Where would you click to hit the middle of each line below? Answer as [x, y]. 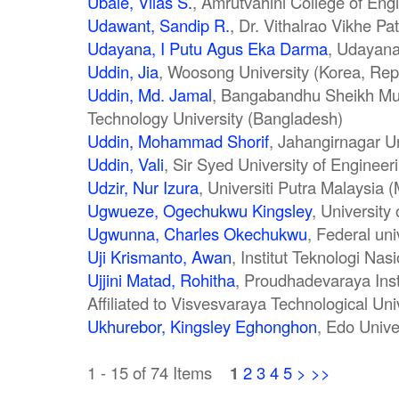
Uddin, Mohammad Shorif [178, 141]
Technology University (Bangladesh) [215, 118]
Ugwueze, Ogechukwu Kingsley [199, 211]
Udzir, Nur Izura [143, 187]
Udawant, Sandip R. [159, 25]
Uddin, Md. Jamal [150, 95]
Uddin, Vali [126, 164]
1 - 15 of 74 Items [159, 373]
